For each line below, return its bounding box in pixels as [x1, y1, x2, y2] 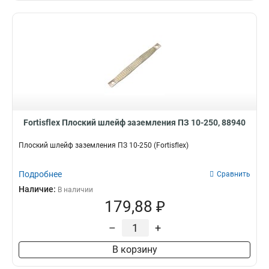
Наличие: [19, 184, 58, 194]
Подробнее [19, 169, 62, 179]
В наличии [58, 186, 93, 194]
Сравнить [217, 170, 250, 178]
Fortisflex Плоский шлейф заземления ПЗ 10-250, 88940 [23, 118, 246, 127]
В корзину [112, 244, 157, 255]
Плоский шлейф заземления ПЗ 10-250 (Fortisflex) [19, 141, 189, 150]
